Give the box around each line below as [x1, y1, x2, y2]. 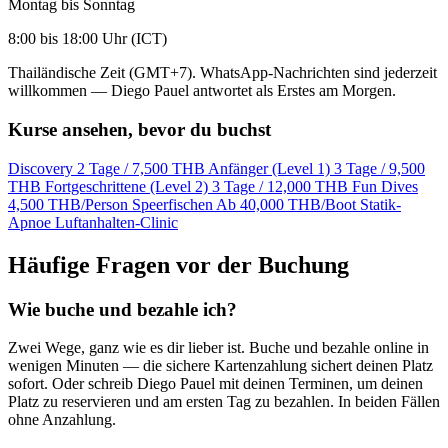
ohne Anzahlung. [8, 411, 116, 429]
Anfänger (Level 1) [208, 159, 330, 177]
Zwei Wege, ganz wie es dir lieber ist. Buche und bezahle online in [8, 339, 429, 357]
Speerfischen [132, 195, 213, 213]
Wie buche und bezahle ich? [8, 298, 237, 320]
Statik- [360, 195, 401, 213]
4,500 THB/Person [8, 195, 128, 213]
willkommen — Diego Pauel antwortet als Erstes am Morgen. [8, 82, 396, 100]
